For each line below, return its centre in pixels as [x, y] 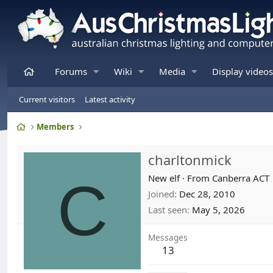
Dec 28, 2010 [207, 193]
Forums [71, 71]
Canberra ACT [241, 178]
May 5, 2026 [218, 209]
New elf [164, 178]
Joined [161, 193]
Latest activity [110, 99]
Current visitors [47, 99]
